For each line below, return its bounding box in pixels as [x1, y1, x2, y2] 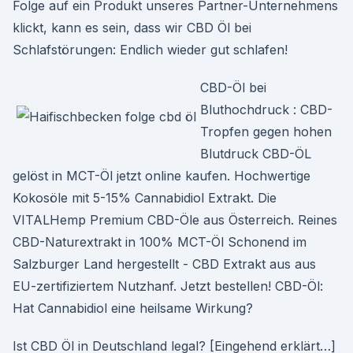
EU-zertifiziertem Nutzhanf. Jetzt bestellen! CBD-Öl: [13, 278, 323, 294]
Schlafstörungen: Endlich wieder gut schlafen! [13, 42, 288, 58]
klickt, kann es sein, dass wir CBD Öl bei [13, 20, 251, 35]
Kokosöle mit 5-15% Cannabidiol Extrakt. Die [13, 190, 277, 206]
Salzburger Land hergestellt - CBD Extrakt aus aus [13, 256, 316, 272]
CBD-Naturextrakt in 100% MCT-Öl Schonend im [13, 234, 307, 250]
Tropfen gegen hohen [200, 124, 332, 139]
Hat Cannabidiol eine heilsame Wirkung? [13, 300, 253, 316]
